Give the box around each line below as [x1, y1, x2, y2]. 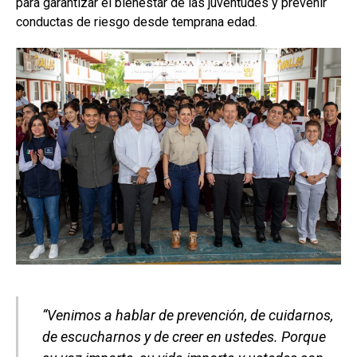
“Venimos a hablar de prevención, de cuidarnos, [42, 306, 333, 324]
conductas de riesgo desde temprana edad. [16, 14, 257, 29]
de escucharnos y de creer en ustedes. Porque [42, 328, 326, 345]
